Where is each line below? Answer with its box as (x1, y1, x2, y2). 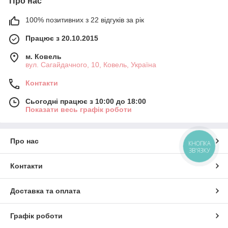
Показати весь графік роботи (25, 105, 132, 114)
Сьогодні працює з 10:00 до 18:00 (25, 97, 146, 106)
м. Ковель (25, 52, 62, 61)
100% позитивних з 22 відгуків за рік (25, 16, 144, 24)
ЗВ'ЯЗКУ (188, 146, 210, 154)
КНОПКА (188, 139, 211, 148)
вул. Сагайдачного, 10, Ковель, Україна (25, 61, 156, 69)
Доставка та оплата (10, 187, 80, 195)
